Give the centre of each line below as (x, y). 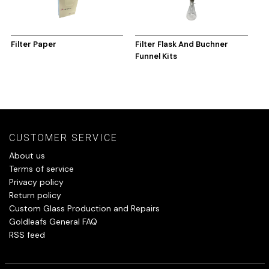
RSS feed (27, 234)
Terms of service (41, 168)
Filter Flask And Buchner (182, 44)
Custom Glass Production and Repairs (84, 208)
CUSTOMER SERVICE (63, 138)
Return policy (35, 195)
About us (27, 155)
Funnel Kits (156, 56)
